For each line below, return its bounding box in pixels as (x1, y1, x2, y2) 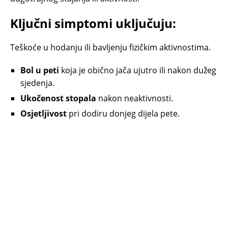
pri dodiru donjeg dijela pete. (67, 108, 180, 120)
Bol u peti (20, 65, 59, 76)
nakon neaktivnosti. (96, 93, 173, 104)
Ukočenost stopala (20, 93, 96, 104)
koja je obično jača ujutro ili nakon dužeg (59, 65, 216, 76)
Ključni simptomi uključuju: (10, 15, 176, 32)
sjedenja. (20, 77, 54, 89)
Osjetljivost (20, 108, 67, 120)
